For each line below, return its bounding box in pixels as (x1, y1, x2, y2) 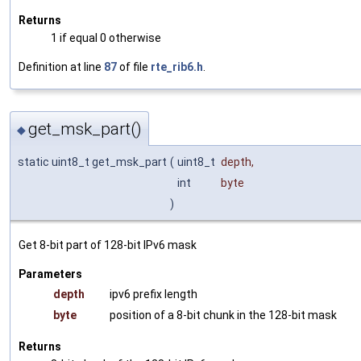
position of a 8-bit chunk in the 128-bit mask (110, 309, 337, 322)
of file (117, 60, 151, 73)
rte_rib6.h (151, 60, 203, 73)
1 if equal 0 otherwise (51, 31, 161, 44)
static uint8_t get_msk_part (18, 156, 167, 169)
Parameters (19, 268, 82, 281)
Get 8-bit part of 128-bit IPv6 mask (19, 239, 197, 252)
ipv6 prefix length (110, 288, 197, 301)
